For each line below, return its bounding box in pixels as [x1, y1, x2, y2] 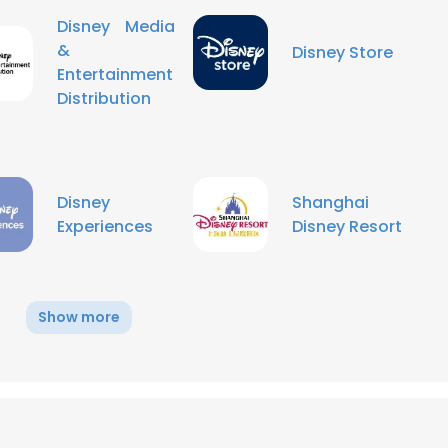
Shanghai [292, 190, 369, 214]
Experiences [57, 214, 153, 238]
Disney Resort [292, 214, 402, 238]
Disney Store [292, 40, 393, 64]
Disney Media [57, 15, 175, 38]
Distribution [57, 87, 151, 110]
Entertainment [57, 63, 173, 86]
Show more [37, 307, 120, 327]
